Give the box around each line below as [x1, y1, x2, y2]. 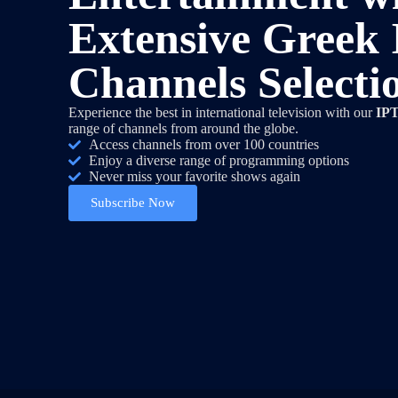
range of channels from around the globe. [68, 121, 299, 136]
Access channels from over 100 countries [88, 137, 319, 152]
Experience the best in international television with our [68, 105, 377, 120]
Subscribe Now [91, 195, 176, 210]
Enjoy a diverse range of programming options [88, 153, 349, 168]
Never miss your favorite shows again [88, 169, 300, 184]
